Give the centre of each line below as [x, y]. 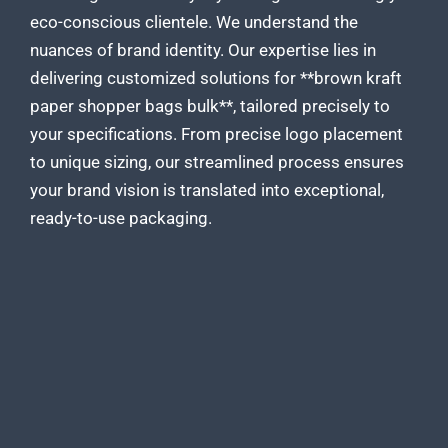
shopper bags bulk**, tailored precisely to [232, 106]
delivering [68, 78]
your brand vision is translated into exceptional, [207, 190]
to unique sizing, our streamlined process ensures [217, 162]
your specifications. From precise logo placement [216, 134]
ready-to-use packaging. [121, 218]
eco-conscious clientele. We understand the [194, 22]
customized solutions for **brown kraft [254, 78]
